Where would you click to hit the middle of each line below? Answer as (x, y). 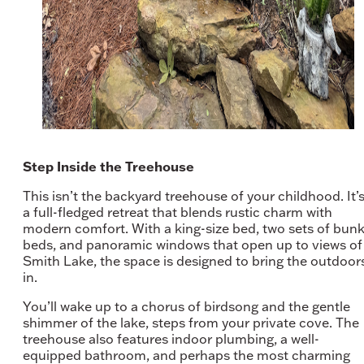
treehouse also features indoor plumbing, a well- (171, 338)
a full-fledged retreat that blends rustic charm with (178, 212)
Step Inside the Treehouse (110, 166)
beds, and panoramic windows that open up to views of (193, 244)
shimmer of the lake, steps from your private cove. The (191, 322)
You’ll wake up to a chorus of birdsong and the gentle (186, 306)
